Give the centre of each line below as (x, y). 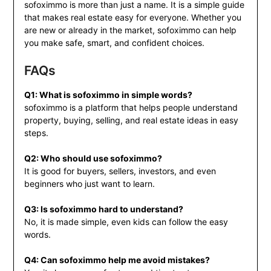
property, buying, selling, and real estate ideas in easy (131, 120)
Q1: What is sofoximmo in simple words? (108, 95)
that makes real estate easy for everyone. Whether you (132, 18)
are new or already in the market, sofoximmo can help (130, 30)
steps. (36, 133)
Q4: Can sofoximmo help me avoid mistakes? (117, 260)
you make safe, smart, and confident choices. (114, 43)
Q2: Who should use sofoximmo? (93, 158)
